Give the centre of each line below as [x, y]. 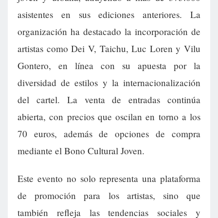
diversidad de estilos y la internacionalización [109, 83]
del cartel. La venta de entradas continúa [109, 100]
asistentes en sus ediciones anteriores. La [109, 15]
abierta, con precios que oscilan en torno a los [109, 117]
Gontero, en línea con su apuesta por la [109, 66]
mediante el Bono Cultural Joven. [81, 151]
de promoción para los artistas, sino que [109, 196]
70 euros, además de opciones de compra [109, 134]
